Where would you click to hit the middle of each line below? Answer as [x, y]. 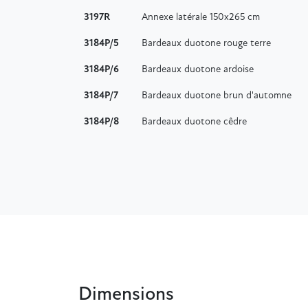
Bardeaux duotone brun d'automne [217, 96]
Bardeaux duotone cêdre [194, 122]
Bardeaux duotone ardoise [198, 69]
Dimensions [126, 295]
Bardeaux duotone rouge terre [206, 43]
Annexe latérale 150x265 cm [201, 17]
